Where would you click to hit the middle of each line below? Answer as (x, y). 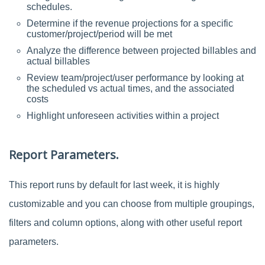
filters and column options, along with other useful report (125, 222)
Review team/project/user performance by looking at (135, 77)
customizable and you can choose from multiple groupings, (132, 203)
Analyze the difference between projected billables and (141, 50)
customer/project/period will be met (99, 34)
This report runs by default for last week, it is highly (114, 185)
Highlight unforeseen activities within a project (123, 115)
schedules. (49, 7)
